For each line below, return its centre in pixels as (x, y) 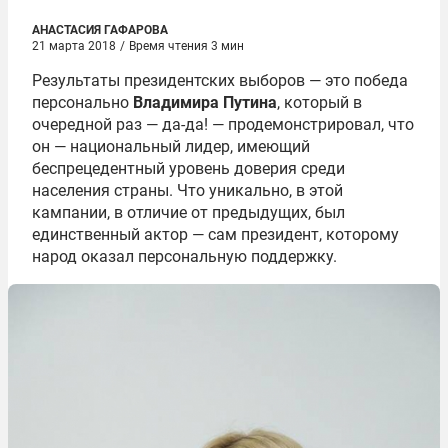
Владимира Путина (205, 102)
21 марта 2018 (74, 46)
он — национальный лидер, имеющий (171, 146)
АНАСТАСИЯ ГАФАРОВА (100, 30)
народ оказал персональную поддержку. (184, 256)
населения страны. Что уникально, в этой (187, 190)
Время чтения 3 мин (186, 46)
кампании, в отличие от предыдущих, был (188, 212)
